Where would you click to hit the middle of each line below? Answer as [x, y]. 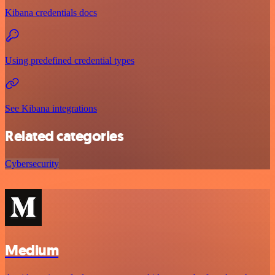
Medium [32, 251]
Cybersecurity [32, 164]
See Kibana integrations [51, 109]
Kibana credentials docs [51, 13]
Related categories [64, 137]
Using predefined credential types [70, 61]
